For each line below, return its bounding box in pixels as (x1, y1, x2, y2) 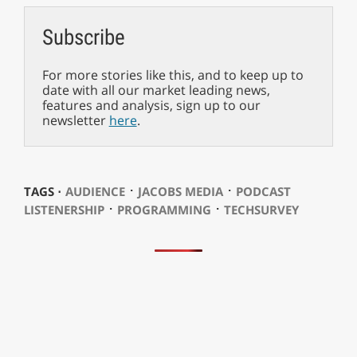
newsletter (41, 112, 109, 130)
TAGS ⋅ (23, 183, 61, 200)
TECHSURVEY (223, 202, 299, 218)
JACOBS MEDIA (137, 183, 223, 200)
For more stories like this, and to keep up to (41, 66, 304, 84)
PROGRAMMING (116, 202, 211, 218)
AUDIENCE (65, 183, 125, 200)
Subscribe (41, 25, 125, 51)
